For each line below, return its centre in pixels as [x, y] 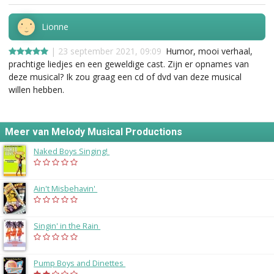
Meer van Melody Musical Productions [94, 131]
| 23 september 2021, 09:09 [105, 51]
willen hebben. [36, 89]
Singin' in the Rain [67, 225]
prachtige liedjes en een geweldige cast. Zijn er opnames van [129, 64]
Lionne [55, 26]
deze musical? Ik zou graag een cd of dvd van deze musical [125, 76]
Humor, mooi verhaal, [209, 51]
